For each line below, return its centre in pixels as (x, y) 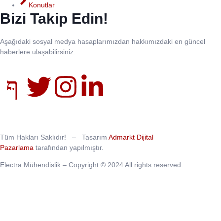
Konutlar (42, 5)
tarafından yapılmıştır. (69, 147)
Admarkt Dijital (131, 137)
